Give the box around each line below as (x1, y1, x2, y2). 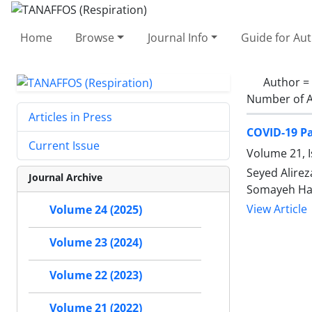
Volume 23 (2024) (49, 235, 142, 251)
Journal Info (147, 29, 208, 45)
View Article (247, 201, 307, 217)
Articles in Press (29, 109, 112, 125)
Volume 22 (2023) (49, 267, 142, 283)
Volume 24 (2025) (49, 202, 142, 218)
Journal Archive (29, 171, 102, 185)
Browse (75, 29, 115, 45)
